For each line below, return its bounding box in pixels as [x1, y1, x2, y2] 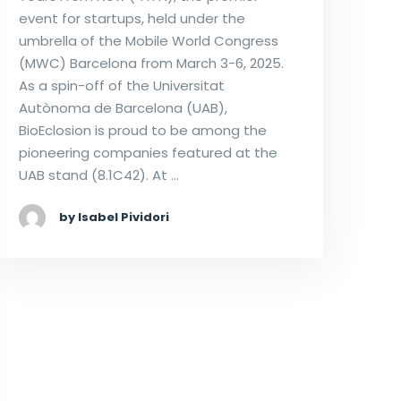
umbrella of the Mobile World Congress [18, 31, 278, 51]
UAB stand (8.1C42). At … [18, 166, 179, 185]
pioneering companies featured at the [18, 143, 277, 163]
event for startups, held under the [18, 9, 245, 29]
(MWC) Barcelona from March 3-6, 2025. [18, 54, 284, 73]
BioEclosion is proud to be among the [18, 121, 267, 141]
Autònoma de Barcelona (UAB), [18, 98, 227, 118]
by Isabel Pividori [58, 209, 169, 226]
